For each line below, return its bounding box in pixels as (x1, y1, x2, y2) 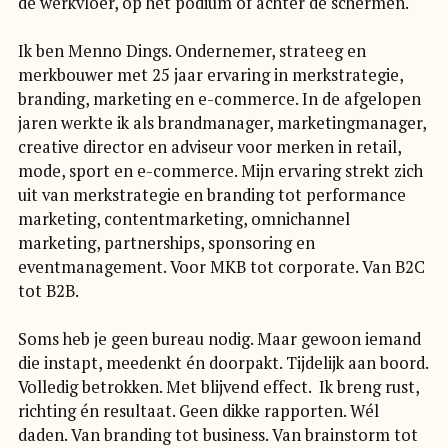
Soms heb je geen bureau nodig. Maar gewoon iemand (17, 328, 421, 351)
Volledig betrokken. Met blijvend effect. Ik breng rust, (17, 376, 419, 399)
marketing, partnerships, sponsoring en (17, 232, 315, 255)
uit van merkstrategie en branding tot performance (17, 184, 406, 207)
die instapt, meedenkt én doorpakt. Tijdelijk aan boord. (17, 352, 428, 375)
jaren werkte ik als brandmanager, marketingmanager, (17, 112, 426, 135)
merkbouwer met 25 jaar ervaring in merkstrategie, (17, 64, 403, 87)
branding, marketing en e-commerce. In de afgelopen (17, 88, 421, 111)
